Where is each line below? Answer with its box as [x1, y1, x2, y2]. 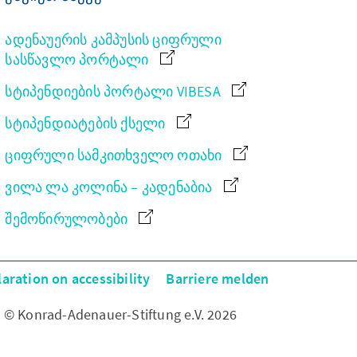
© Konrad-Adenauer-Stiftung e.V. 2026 [3, 305, 237, 324]
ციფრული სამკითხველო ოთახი [5, 146, 226, 164]
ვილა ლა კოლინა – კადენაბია [5, 178, 216, 196]
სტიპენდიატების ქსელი [5, 114, 169, 132]
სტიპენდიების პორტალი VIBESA [5, 82, 225, 100]
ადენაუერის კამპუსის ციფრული [5, 30, 222, 49]
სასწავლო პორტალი [5, 50, 152, 69]
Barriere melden [166, 269, 269, 288]
